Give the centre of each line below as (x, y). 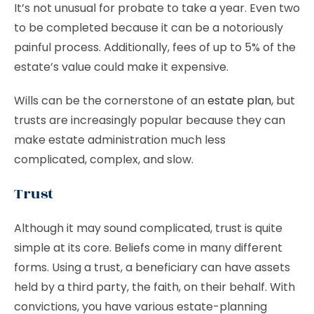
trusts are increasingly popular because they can (150, 120)
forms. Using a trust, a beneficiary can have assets (152, 267)
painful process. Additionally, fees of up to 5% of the (155, 47)
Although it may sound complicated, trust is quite (148, 228)
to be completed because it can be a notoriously (149, 28)
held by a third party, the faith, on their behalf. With (155, 287)
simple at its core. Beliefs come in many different (148, 248)
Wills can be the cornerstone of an (111, 101)
